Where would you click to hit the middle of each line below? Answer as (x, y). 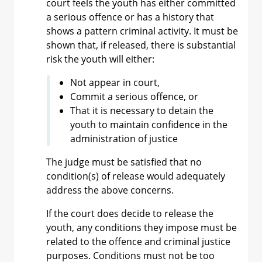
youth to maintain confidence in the (149, 125)
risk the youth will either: (100, 59)
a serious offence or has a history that (130, 17)
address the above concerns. (111, 190)
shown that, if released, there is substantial (141, 45)
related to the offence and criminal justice (138, 242)
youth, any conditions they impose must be (142, 227)
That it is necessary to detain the (142, 111)
